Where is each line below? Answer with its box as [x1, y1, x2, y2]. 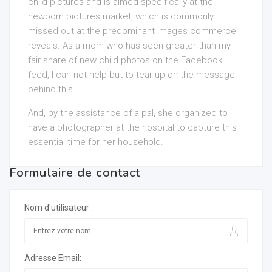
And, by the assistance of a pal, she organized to [28, 107, 228, 118]
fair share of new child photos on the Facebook [28, 55, 222, 66]
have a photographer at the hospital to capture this [28, 122, 237, 133]
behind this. [28, 84, 75, 95]
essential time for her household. [28, 137, 163, 148]
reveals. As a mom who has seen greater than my [28, 40, 231, 51]
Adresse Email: [24, 253, 81, 263]
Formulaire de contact [9, 165, 141, 181]
